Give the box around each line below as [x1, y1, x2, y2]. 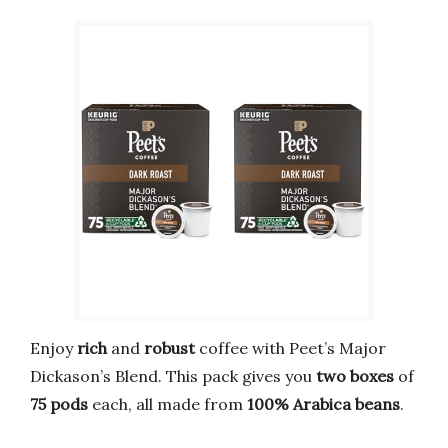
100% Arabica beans [247, 394, 400, 415]
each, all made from [88, 394, 247, 415]
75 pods [30, 394, 88, 415]
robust [144, 338, 195, 359]
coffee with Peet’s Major [195, 338, 386, 359]
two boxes [316, 366, 394, 387]
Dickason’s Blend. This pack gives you [30, 366, 316, 387]
